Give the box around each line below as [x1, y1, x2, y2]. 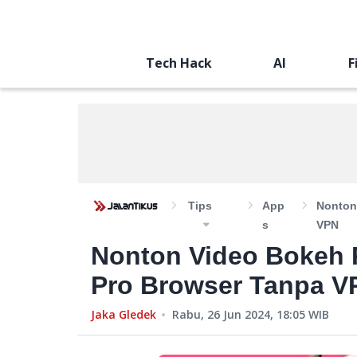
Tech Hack [145, 54, 212, 72]
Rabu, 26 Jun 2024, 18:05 [172, 307, 305, 322]
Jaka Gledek [91, 307, 156, 322]
